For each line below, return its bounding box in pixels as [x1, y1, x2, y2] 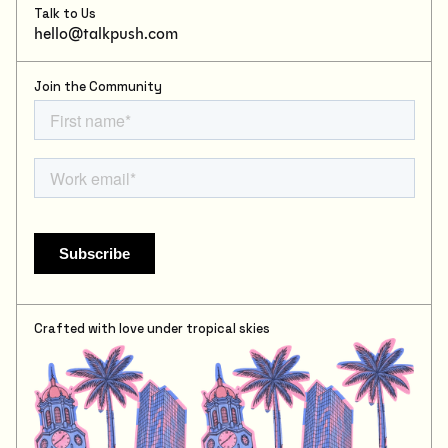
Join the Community [33, 78, 162, 95]
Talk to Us [33, 5, 96, 22]
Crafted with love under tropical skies [33, 321, 270, 338]
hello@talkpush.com [33, 23, 178, 43]
